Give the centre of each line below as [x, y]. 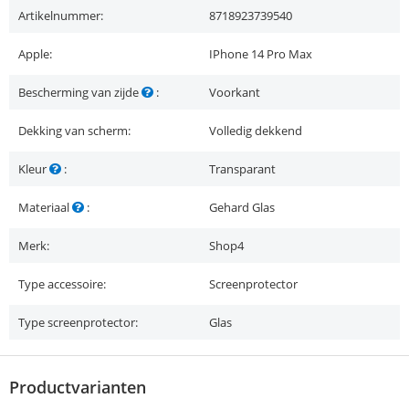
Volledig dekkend [256, 131]
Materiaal [45, 208]
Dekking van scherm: [74, 131]
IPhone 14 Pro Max [261, 54]
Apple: [35, 54]
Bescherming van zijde [80, 93]
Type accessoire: [62, 284]
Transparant [242, 169]
